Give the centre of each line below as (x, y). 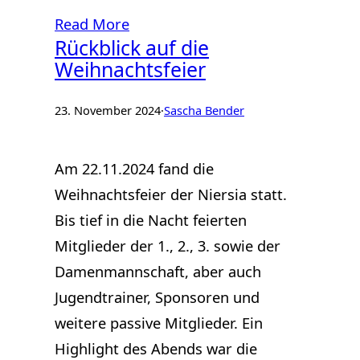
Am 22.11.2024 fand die (134, 169)
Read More (92, 24)
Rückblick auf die (132, 48)
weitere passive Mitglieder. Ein (159, 323)
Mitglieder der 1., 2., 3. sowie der (168, 246)
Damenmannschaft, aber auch (158, 272)
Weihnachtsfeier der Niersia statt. (171, 194)
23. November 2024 (108, 110)
